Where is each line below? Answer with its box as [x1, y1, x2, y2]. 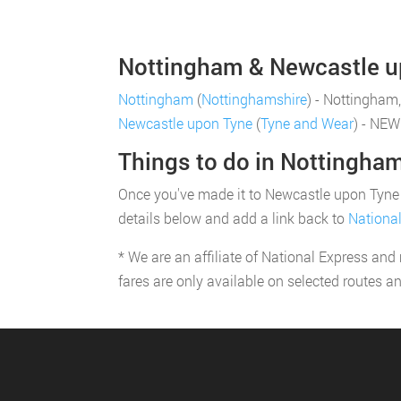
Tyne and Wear [260, 114, 354, 132]
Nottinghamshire [201, 90, 307, 108]
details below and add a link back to [118, 209, 348, 227]
